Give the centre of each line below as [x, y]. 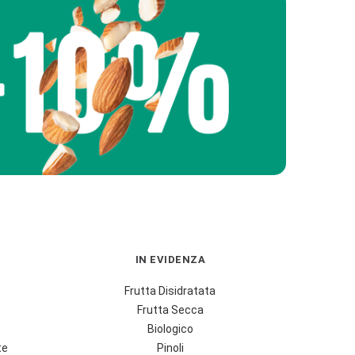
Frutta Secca [170, 310]
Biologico [170, 329]
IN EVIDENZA [170, 260]
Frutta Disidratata [170, 291]
